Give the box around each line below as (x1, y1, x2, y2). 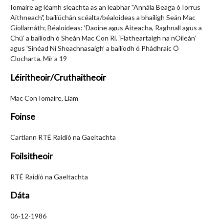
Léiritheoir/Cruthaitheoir (10, 72, 106, 83)
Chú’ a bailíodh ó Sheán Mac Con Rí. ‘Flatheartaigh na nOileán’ (10, 34, 196, 42)
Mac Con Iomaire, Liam (10, 93, 78, 102)
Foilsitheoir (10, 151, 53, 161)
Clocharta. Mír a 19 (10, 54, 67, 63)
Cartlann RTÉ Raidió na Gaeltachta (10, 133, 116, 141)
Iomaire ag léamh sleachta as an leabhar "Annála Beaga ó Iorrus (10, 3, 200, 11)
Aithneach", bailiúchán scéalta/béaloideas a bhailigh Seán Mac (10, 13, 196, 22)
